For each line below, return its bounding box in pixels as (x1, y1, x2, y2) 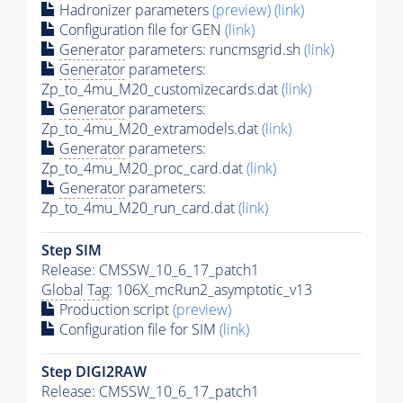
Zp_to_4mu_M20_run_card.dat (41, 198, 238, 219)
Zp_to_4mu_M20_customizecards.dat (41, 79, 282, 100)
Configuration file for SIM (56, 319, 219, 340)
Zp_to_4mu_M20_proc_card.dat (41, 158, 246, 179)
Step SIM (41, 240, 102, 261)
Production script (56, 300, 173, 320)
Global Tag (41, 280, 109, 300)
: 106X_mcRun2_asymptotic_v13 (109, 280, 312, 300)
